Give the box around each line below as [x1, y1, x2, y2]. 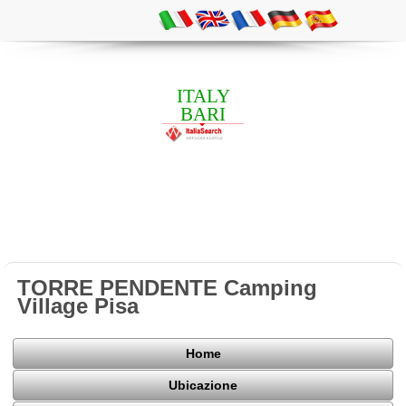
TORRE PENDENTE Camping [17, 275, 318, 300]
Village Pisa [17, 293, 140, 318]
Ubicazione [169, 378, 237, 393]
